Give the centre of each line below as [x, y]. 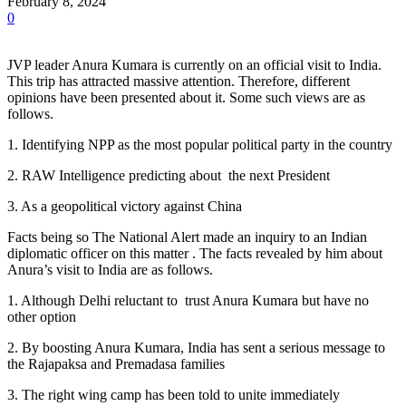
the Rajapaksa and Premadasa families [116, 363]
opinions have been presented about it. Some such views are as [186, 97]
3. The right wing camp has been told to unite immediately [174, 394]
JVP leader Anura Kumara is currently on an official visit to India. [194, 64]
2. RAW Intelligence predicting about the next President [169, 175]
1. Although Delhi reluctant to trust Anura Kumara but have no [188, 300]
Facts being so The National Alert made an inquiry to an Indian [187, 237]
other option [42, 316]
